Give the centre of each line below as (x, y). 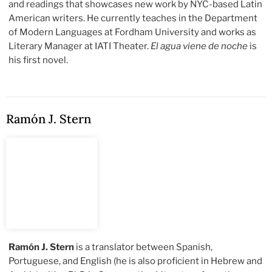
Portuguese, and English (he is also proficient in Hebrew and (136, 261)
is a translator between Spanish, (144, 247)
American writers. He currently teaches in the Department (133, 19)
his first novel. (39, 60)
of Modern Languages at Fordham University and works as (133, 32)
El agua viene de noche (199, 46)
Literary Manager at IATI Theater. (80, 46)
